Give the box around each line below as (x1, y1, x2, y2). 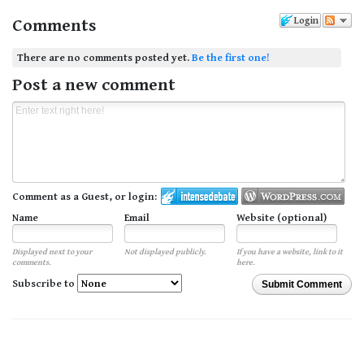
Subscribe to (12, 275, 77, 292)
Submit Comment (262, 279, 342, 291)
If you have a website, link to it (236, 245, 343, 258)
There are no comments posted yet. (17, 49, 193, 65)
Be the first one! (192, 49, 271, 65)
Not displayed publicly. (123, 245, 206, 258)
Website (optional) (236, 210, 327, 226)
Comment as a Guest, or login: (12, 188, 157, 205)
